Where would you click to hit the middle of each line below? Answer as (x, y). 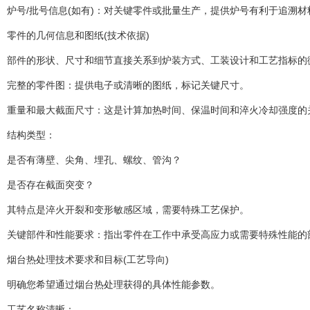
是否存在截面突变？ (51, 185)
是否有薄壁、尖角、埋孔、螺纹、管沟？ (94, 160)
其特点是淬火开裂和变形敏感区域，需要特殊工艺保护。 (128, 210)
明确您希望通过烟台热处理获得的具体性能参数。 (113, 285)
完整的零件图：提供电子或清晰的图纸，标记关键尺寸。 (128, 85)
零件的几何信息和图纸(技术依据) (78, 36)
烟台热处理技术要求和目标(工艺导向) (88, 260)
